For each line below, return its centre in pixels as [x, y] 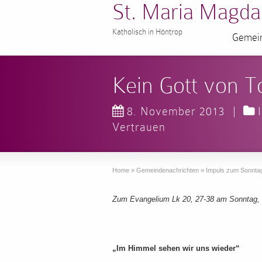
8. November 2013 [176, 111]
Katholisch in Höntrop [147, 32]
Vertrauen [139, 127]
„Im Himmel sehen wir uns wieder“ [176, 248]
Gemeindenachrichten [168, 170]
